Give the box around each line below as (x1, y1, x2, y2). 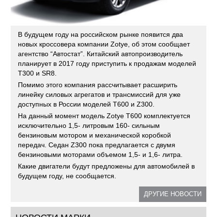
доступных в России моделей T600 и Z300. (18, 100, 155, 108)
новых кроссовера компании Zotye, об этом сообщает (18, 40, 190, 48)
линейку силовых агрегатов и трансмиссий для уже (18, 90, 181, 98)
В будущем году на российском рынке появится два (18, 30, 184, 38)
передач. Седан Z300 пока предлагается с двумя (18, 140, 176, 149)
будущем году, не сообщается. (18, 171, 117, 180)
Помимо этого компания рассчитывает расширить (18, 80, 178, 89)
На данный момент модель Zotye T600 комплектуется (18, 111, 191, 120)
